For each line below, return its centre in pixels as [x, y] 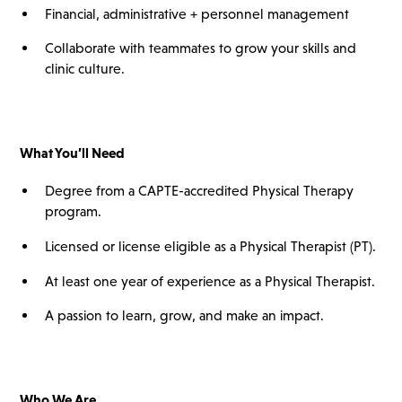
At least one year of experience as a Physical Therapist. [210, 281]
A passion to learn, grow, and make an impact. [184, 316]
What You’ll [56, 153]
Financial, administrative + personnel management [197, 13]
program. [73, 212]
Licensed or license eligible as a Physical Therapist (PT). [210, 246]
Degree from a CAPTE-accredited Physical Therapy [199, 191]
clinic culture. [84, 69]
